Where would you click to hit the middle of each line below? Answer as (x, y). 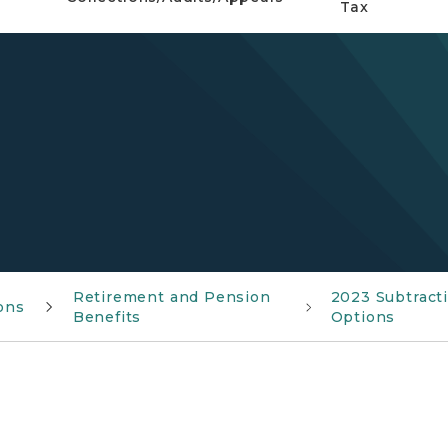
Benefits (107, 317)
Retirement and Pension (171, 297)
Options (363, 317)
